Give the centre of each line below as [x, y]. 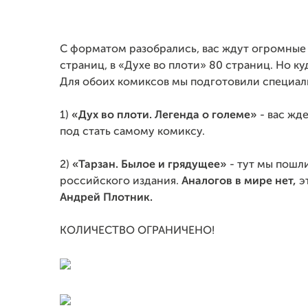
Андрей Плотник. [106, 198]
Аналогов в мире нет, [240, 181]
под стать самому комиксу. [132, 132]
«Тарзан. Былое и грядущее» [150, 165]
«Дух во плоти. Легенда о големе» [164, 115]
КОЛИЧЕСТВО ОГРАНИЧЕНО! [137, 231]
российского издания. [121, 181]
